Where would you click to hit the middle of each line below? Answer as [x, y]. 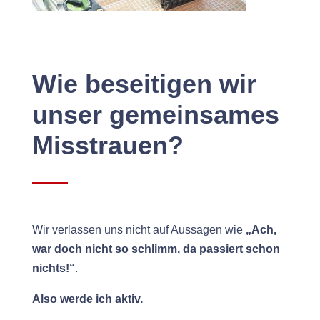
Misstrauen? [107, 146]
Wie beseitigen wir [144, 84]
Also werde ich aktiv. [87, 299]
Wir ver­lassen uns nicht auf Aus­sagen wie [139, 230]
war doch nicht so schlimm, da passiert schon [156, 249]
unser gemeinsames [155, 115]
